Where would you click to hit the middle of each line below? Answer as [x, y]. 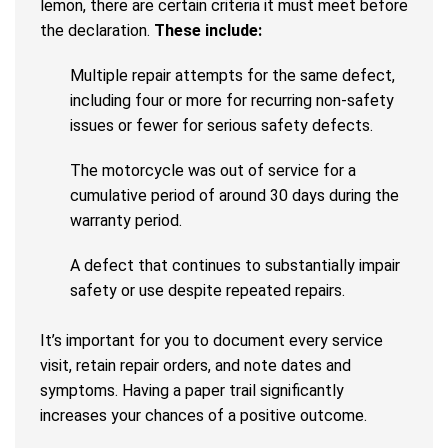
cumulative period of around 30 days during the [234, 196]
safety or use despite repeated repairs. [207, 291]
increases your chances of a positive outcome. [203, 416]
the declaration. [97, 31]
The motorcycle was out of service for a [213, 171]
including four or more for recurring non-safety [232, 101]
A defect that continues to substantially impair [235, 266]
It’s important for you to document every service [211, 341]
